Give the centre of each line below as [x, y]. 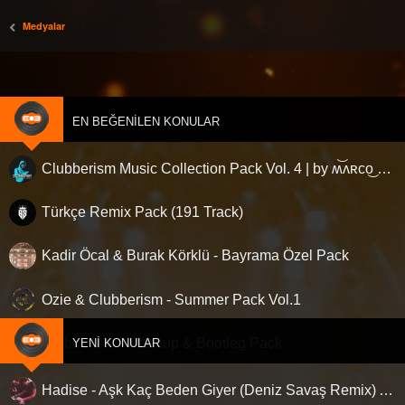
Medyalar [44, 25]
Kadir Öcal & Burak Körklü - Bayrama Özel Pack [195, 255]
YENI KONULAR [116, 343]
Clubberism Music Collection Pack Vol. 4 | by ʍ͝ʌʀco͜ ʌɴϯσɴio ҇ [384, 168]
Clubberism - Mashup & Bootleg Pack [162, 343]
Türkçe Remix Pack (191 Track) [142, 212]
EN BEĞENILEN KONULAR [146, 121]
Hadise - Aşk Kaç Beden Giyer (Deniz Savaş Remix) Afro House [386, 390]
